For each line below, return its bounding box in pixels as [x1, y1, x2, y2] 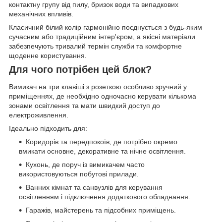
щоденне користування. [9, 51, 87, 59]
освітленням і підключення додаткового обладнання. [19, 193, 190, 201]
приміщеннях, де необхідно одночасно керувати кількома [9, 92, 196, 101]
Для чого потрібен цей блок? [9, 63, 152, 75]
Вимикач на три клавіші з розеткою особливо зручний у [9, 83, 187, 91]
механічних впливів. [9, 9, 73, 18]
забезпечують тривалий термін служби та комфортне [9, 42, 182, 50]
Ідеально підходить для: [9, 124, 87, 133]
